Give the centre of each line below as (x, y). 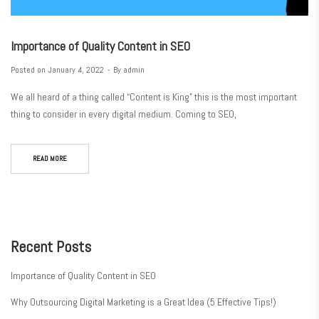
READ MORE (50, 159)
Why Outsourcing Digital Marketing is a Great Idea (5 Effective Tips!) (143, 302)
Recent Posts (51, 247)
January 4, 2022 (76, 70)
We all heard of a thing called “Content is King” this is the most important (154, 97)
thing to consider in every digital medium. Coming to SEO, (124, 114)
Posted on (29, 70)
